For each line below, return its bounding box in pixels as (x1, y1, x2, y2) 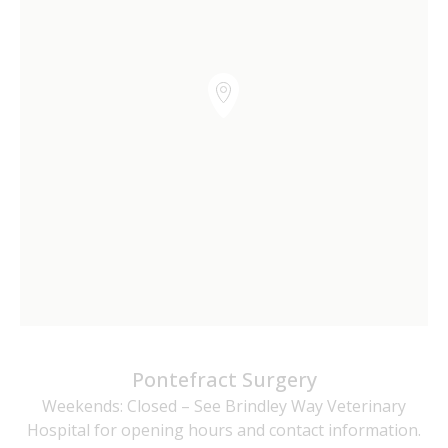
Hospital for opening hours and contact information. (27, 418, 421, 441)
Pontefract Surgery (131, 365, 317, 393)
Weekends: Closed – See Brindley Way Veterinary (42, 394, 406, 417)
